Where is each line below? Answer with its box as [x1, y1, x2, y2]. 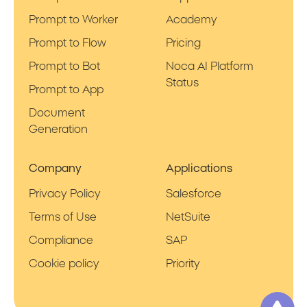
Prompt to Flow [28, 37, 106, 49]
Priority [166, 258, 201, 269]
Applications [166, 162, 233, 174]
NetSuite [166, 211, 211, 223]
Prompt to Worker [28, 14, 118, 25]
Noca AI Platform [166, 60, 254, 72]
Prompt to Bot [28, 60, 100, 72]
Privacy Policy [28, 188, 101, 199]
